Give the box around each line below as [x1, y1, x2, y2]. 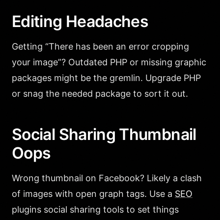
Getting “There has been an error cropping [12, 41, 189, 52]
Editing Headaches [12, 11, 149, 31]
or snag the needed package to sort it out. [12, 88, 188, 99]
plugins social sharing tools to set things [12, 204, 179, 215]
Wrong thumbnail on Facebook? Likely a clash [12, 172, 202, 183]
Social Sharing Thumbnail [12, 124, 196, 144]
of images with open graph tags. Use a [12, 188, 175, 199]
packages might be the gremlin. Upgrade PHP [12, 72, 201, 83]
